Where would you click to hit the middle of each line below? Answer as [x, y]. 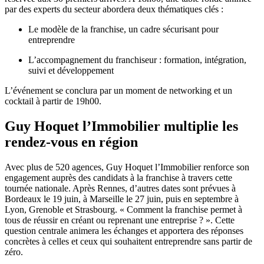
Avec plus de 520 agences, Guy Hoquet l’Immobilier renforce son [127, 167]
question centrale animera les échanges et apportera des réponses [124, 231]
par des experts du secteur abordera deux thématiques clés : [114, 9]
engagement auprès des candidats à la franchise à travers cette [118, 178]
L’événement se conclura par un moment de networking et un [118, 91]
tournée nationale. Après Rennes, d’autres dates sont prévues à [120, 189]
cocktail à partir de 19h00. [53, 101]
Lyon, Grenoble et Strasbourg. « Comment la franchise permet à [123, 210]
